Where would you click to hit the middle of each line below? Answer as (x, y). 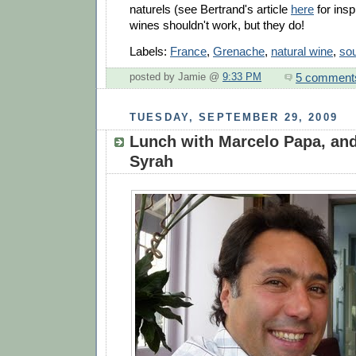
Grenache (239, 52)
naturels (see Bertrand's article (210, 10)
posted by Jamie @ (176, 77)
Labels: (150, 52)
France (188, 52)
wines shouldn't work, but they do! (217, 25)
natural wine (302, 52)
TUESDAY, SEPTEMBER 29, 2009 (234, 118)
